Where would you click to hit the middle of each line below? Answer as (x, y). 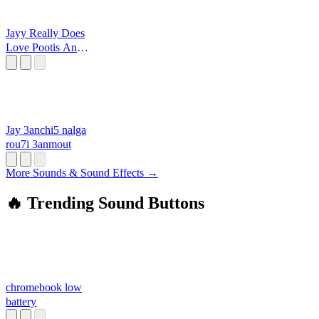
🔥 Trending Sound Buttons (105, 203)
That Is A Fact (38, 62)
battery (21, 302)
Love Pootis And (44, 48)
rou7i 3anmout (38, 145)
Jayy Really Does (45, 33)
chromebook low (44, 288)
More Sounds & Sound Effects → (82, 173)
